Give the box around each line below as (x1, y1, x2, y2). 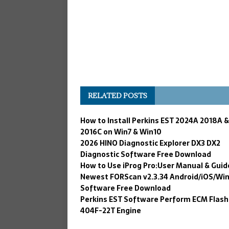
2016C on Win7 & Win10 (80, 126, 162, 138)
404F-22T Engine (80, 204, 141, 216)
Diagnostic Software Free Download (80, 148, 211, 160)
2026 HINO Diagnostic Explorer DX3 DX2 (80, 137, 220, 149)
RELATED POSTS (88, 90, 147, 100)
